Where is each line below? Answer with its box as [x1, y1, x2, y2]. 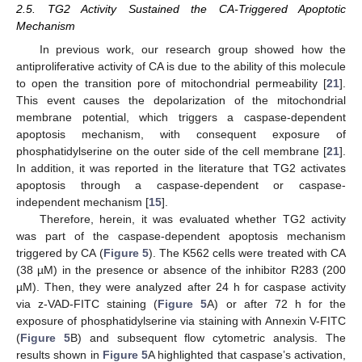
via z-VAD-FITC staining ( [16, 297, 158, 310]
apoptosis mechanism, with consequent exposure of [16, 127, 346, 141]
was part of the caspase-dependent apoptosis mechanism [16, 229, 346, 242]
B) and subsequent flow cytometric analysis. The [69, 330, 347, 344]
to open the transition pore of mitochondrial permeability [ [16, 76, 326, 90]
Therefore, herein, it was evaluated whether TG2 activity [39, 212, 346, 225]
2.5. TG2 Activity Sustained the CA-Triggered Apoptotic [16, 2, 346, 16]
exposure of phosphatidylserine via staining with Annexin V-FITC [16, 314, 346, 327]
